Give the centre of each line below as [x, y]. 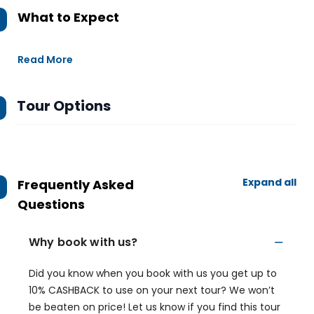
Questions [51, 204]
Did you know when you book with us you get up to [153, 273]
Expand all [269, 182]
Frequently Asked [76, 185]
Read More [45, 60]
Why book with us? [83, 242]
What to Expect [68, 17]
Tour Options [64, 106]
